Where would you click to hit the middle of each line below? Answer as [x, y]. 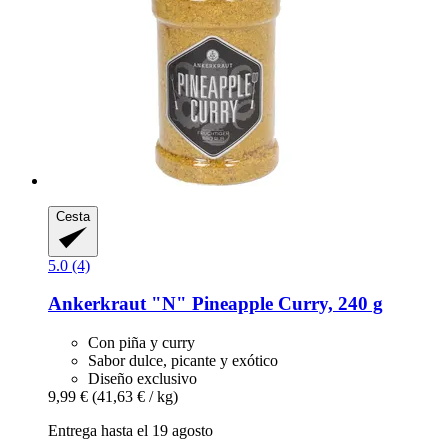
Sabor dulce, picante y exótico [183, 361]
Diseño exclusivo [142, 379]
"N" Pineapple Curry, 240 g [264, 304]
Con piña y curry [141, 343]
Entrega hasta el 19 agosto [130, 431]
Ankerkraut [97, 304]
